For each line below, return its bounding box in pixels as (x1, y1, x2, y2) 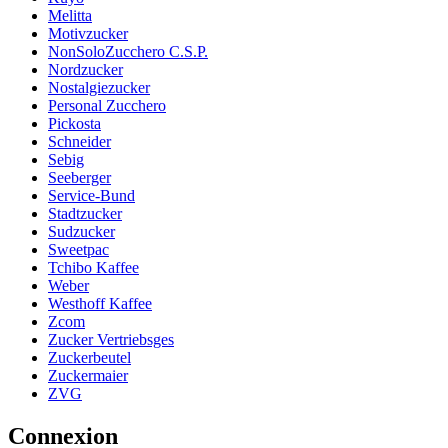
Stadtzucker (48, 204, 122, 222)
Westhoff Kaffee (48, 294, 152, 312)
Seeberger (48, 168, 111, 186)
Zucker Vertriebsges (48, 330, 174, 348)
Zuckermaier (48, 366, 128, 384)
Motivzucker (48, 24, 128, 42)
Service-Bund (48, 186, 135, 204)
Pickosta (48, 114, 101, 132)
